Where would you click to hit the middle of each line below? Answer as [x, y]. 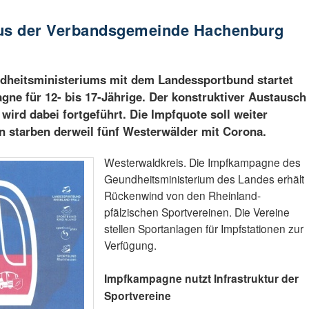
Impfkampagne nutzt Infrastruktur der [201, 279]
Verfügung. [130, 245]
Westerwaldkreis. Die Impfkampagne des [202, 162]
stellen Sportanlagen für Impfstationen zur [203, 229]
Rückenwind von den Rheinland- [182, 196]
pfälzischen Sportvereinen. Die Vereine [197, 212]
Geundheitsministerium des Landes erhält [204, 179]
